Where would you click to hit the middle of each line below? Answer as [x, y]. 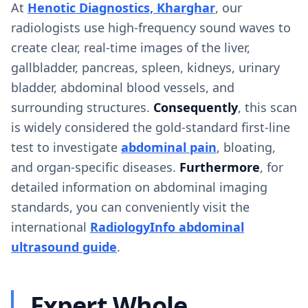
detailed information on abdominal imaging [139, 187]
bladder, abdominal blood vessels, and [123, 87]
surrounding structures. [82, 107]
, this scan [267, 107]
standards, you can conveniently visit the [130, 207]
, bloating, [246, 147]
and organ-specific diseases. [95, 167]
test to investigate [66, 147]
